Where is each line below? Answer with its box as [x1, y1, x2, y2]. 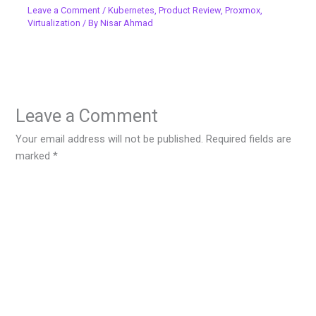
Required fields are [206, 132, 292, 145]
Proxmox [225, 4, 261, 16]
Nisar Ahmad [100, 17, 154, 28]
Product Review [159, 4, 221, 16]
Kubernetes [108, 4, 155, 16]
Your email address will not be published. [16, 132, 204, 145]
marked [16, 149, 54, 162]
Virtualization [28, 17, 81, 28]
